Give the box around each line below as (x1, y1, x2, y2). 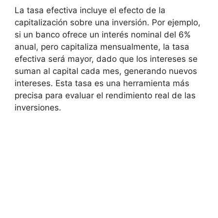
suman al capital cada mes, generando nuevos (15, 66, 197, 76)
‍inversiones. (15, 103, 61, 113)
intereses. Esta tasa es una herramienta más (15, 78, 189, 89)
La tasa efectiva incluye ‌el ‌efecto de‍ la (15, 5, 165, 16)
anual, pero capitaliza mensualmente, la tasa (15, 42, 189, 52)
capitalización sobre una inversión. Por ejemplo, (15, 18, 200, 28)
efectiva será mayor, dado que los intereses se (15, 54, 198, 64)
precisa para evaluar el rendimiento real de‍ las (15, 91, 196, 101)
